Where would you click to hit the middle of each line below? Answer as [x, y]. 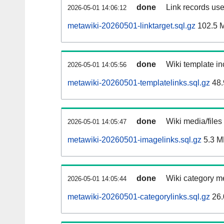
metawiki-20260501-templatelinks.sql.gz [139, 83]
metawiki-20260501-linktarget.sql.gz [131, 26]
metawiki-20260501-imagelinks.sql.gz [134, 140]
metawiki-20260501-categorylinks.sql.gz [139, 197]
